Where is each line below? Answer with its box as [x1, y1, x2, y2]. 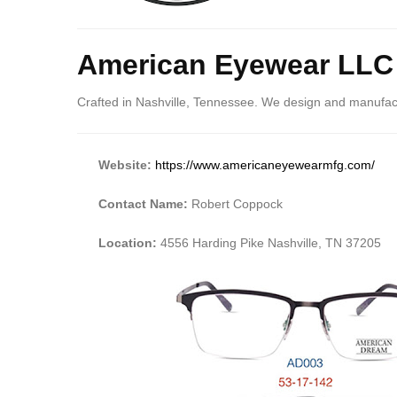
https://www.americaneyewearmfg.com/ [155, 157, 375, 172]
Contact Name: [98, 196, 191, 211]
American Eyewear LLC [77, 49, 393, 82]
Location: [98, 235, 160, 250]
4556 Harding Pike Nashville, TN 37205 [160, 235, 381, 250]
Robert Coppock [191, 196, 283, 211]
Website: [98, 157, 155, 172]
